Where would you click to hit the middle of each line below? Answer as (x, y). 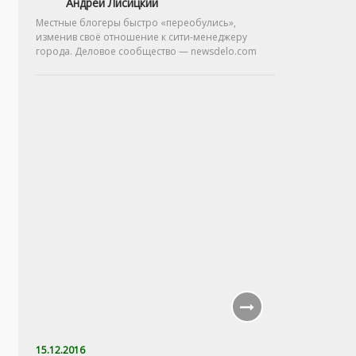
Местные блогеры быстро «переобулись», (136, 22)
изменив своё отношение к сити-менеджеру (141, 37)
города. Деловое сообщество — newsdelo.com (146, 51)
